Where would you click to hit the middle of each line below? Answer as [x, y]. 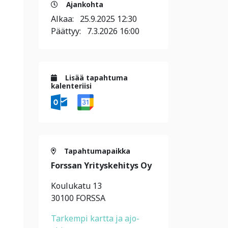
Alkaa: [65, 19]
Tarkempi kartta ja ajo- [95, 219]
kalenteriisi [71, 86]
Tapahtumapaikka [96, 151]
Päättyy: [69, 31]
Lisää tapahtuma [95, 78]
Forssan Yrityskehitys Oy [101, 166]
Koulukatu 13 [76, 186]
